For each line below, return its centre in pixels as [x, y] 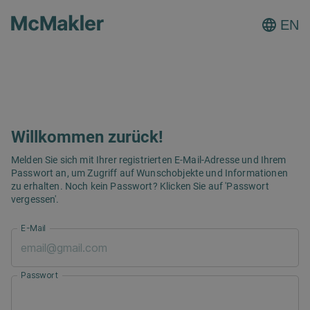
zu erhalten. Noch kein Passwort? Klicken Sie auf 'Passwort [140, 186]
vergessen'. [35, 200]
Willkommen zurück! [87, 137]
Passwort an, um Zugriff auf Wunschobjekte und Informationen [149, 173]
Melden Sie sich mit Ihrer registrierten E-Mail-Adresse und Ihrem [149, 160]
